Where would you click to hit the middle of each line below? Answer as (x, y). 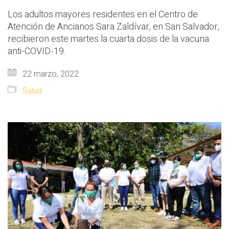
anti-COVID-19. (37, 51)
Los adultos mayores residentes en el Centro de (103, 14)
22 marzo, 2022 (50, 74)
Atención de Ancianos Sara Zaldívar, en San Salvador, (113, 27)
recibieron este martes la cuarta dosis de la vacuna (108, 39)
